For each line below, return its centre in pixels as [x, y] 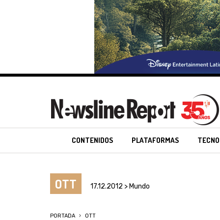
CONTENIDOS [93, 140]
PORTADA [63, 216]
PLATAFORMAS [155, 140]
